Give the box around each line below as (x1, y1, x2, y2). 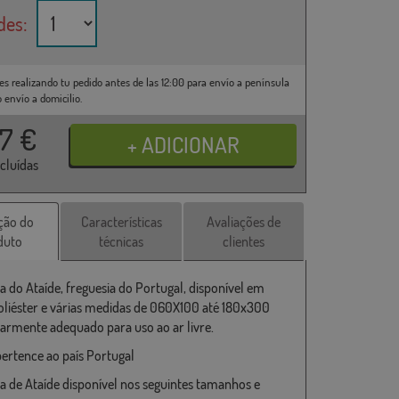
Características (80, 213, 162, 232)
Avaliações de (207, 213, 281, 232)
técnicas (99, 232, 144, 251)
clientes (223, 232, 265, 251)
